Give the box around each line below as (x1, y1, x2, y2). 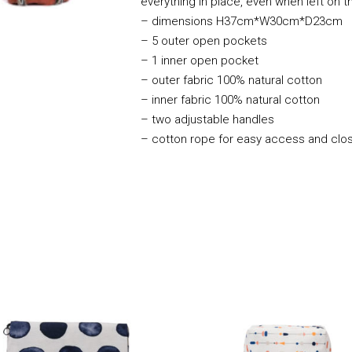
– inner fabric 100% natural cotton (141, 92, 320, 107)
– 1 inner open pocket (141, 53, 258, 68)
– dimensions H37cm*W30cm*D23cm (141, 13, 343, 28)
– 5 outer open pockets (141, 33, 267, 48)
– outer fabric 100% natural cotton (141, 72, 322, 87)
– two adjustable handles (141, 112, 274, 126)
